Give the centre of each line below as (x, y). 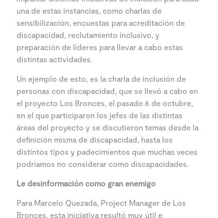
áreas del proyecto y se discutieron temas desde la (108, 127)
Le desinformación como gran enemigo (86, 183)
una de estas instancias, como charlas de (89, 10)
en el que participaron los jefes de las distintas (100, 115)
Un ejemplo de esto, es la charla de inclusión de (101, 78)
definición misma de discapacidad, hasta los (95, 139)
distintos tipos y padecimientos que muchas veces (107, 151)
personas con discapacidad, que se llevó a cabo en (107, 91)
